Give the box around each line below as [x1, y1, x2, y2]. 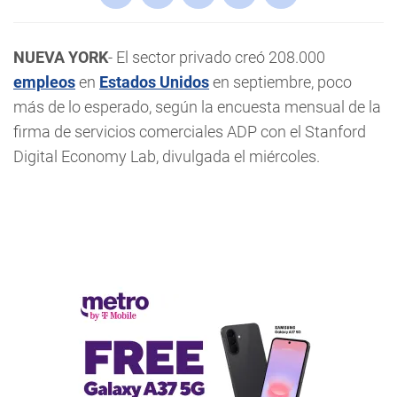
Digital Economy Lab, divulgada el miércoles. [13, 147, 320, 166]
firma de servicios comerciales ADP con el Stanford [13, 122, 366, 141]
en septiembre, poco [209, 73, 352, 91]
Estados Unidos [99, 73, 209, 91]
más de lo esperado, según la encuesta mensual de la [13, 97, 381, 116]
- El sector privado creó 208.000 [108, 48, 325, 66]
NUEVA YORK [13, 48, 108, 66]
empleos [13, 73, 75, 91]
